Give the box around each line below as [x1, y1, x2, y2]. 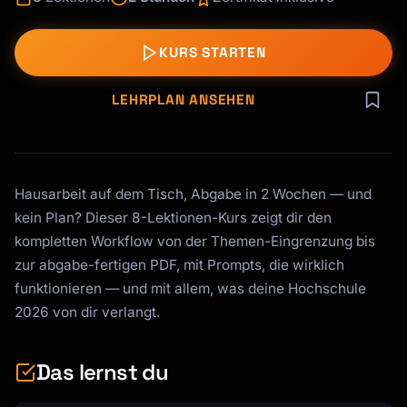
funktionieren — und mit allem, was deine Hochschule [15, 280, 366, 298]
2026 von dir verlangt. [15, 303, 160, 322]
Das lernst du [36, 358, 169, 387]
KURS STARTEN [159, 44, 266, 62]
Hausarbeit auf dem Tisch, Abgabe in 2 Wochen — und [15, 185, 372, 203]
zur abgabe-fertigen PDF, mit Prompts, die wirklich [15, 256, 344, 274]
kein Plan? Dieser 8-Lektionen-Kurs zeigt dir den [15, 209, 332, 227]
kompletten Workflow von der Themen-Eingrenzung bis [15, 233, 375, 251]
